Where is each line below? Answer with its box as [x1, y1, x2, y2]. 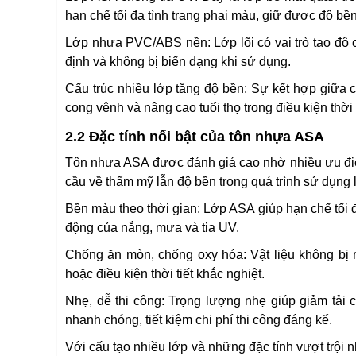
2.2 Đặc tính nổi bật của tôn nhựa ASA [65, 129, 324, 145]
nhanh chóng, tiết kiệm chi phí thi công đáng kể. [65, 313, 332, 327]
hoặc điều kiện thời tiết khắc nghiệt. [65, 267, 265, 281]
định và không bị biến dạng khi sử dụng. [65, 55, 291, 68]
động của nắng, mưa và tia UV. [65, 221, 239, 234]
